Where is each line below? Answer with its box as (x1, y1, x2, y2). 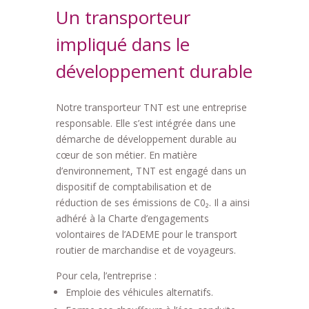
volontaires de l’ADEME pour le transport (55, 228, 237, 241)
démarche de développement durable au (55, 132, 237, 146)
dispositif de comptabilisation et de (55, 180, 212, 194)
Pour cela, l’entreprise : (55, 269, 157, 283)
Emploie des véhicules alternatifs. (65, 286, 213, 299)
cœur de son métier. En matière (55, 148, 197, 162)
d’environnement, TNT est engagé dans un (55, 164, 246, 178)
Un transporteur (55, 5, 190, 30)
